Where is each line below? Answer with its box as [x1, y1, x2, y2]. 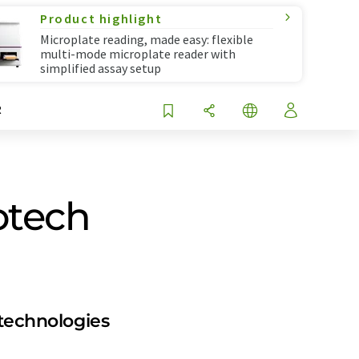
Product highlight [40, 10, 163, 26]
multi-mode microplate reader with [40, 46, 236, 62]
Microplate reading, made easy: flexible [40, 31, 253, 47]
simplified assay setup [40, 60, 161, 76]
